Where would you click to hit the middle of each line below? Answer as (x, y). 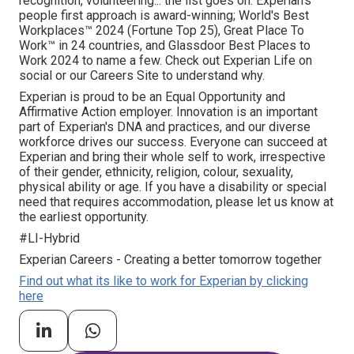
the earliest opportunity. (84, 217)
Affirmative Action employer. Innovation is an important (168, 112)
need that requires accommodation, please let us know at (176, 202)
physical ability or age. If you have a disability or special (173, 187)
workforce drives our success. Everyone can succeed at (173, 142)
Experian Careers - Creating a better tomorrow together (170, 260)
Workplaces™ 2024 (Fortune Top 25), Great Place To (162, 30)
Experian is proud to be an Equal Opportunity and (152, 97)
